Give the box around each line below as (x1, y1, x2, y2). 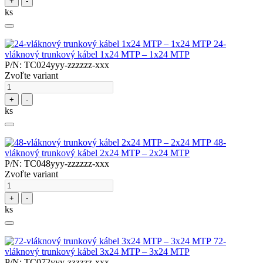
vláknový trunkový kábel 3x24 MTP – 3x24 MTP (5, 247, 190, 257)
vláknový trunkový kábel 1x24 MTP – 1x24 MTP (5, 49, 190, 60)
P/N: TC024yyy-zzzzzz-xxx (5, 60, 109, 70)
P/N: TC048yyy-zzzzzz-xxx (5, 159, 109, 169)
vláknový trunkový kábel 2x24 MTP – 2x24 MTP (5, 148, 190, 159)
